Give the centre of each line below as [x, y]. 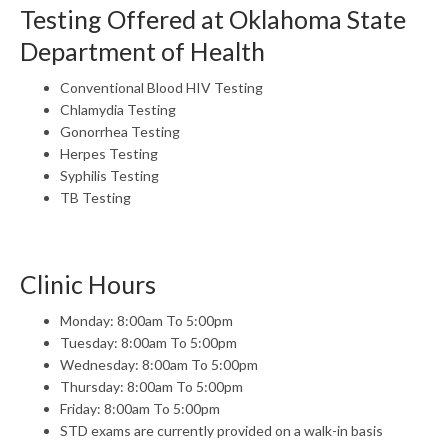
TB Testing [95, 197]
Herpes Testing [109, 153]
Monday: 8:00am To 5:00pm [146, 320]
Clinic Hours [88, 284]
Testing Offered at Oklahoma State [213, 19]
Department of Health [142, 51]
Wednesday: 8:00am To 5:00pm [159, 364]
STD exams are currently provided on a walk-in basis [221, 430]
